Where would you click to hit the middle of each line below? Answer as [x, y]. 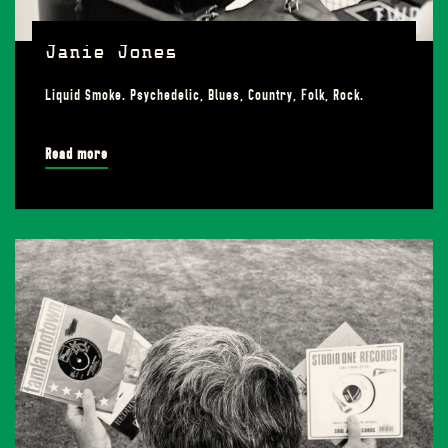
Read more [76, 154]
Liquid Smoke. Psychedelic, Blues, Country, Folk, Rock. [204, 95]
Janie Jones [111, 54]
